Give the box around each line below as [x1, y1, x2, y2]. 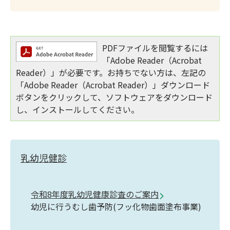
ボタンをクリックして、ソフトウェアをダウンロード [16, 91, 213, 103]
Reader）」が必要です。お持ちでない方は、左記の [16, 66, 206, 79]
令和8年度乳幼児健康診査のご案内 [31, 187, 159, 200]
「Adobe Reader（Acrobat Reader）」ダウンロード [16, 79, 210, 91]
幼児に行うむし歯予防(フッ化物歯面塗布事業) [31, 200, 201, 213]
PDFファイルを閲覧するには [102, 42, 208, 54]
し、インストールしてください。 [16, 103, 139, 116]
